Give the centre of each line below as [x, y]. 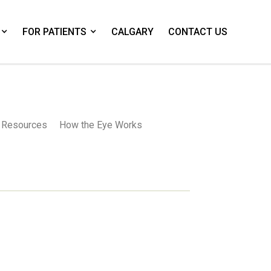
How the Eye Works [101, 125]
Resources [24, 125]
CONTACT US [198, 32]
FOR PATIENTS [54, 32]
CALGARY [132, 32]
